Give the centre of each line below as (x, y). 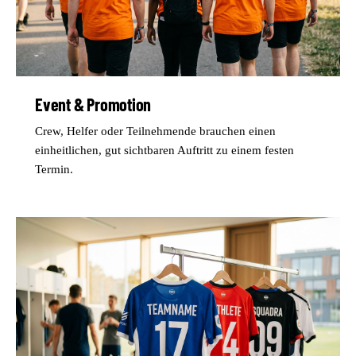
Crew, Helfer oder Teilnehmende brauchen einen (155, 131)
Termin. (54, 169)
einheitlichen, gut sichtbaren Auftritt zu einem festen (164, 150)
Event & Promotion (93, 104)
